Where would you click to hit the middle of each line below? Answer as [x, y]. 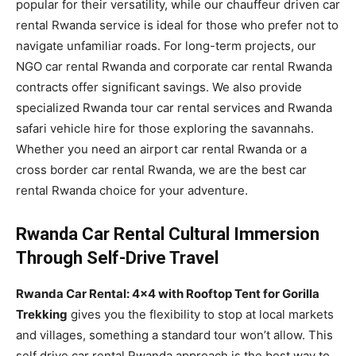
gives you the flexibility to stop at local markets [201, 314]
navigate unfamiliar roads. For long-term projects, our [166, 45]
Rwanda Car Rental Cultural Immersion [168, 234]
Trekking [42, 314]
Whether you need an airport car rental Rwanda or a [161, 149]
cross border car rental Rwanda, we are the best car [161, 169]
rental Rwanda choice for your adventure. [132, 190]
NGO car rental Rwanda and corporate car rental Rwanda [174, 66]
